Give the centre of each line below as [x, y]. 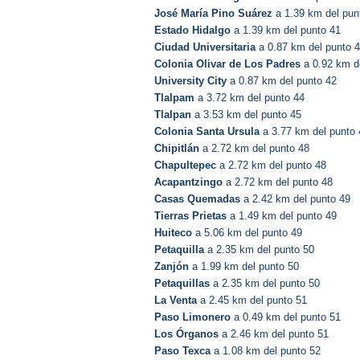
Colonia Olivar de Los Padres [227, 64]
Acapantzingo [188, 182]
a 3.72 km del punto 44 [250, 98]
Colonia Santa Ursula [207, 132]
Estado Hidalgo [192, 31]
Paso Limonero [192, 317]
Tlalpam [174, 98]
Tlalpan [173, 115]
